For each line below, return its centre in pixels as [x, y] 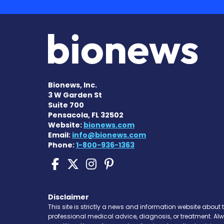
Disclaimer [68, 197]
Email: [60, 135]
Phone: [62, 145]
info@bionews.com [109, 135]
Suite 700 [66, 105]
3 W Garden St [75, 95]
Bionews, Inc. [72, 85]
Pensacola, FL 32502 [86, 115]
